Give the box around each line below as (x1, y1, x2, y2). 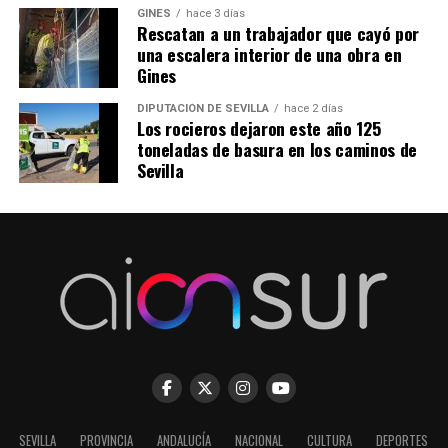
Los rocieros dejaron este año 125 (136, 115, 381, 142)
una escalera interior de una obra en (136, 41, 402, 68)
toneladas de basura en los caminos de (136, 136, 417, 163)
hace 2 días (283, 102, 343, 116)
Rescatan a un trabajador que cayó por (136, 20, 419, 47)
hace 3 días (185, 7, 245, 21)
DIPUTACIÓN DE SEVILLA (136, 102, 269, 116)
